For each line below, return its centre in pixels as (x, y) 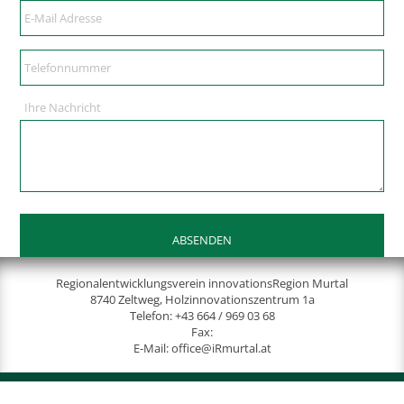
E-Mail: (152, 349)
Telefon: (152, 316)
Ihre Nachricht (63, 108)
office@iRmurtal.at (221, 349)
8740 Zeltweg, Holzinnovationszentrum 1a (202, 300)
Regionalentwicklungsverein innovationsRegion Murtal (202, 284)
